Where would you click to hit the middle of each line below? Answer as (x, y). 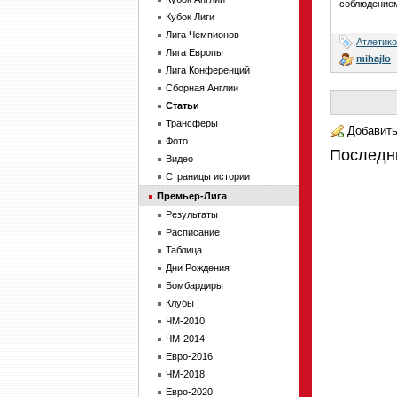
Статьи (183, 105)
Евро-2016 (189, 356)
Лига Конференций (208, 70)
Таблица (184, 250)
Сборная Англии (202, 88)
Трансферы (192, 123)
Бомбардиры (195, 285)
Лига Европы (195, 52)
